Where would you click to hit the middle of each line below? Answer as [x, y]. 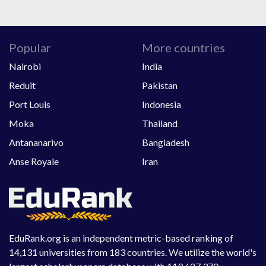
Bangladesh [166, 142]
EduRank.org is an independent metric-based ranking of [121, 237]
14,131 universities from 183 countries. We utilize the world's [133, 252]
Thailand [160, 123]
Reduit [22, 85]
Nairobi [25, 66]
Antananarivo [36, 142]
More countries [183, 48]
